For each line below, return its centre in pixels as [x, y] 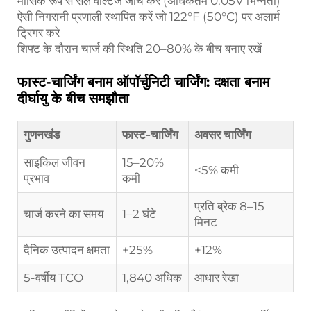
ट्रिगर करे [39, 33]
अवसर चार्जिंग [223, 135]
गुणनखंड [42, 135]
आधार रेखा [217, 278]
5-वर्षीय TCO [53, 278]
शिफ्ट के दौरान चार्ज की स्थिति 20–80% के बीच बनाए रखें [140, 49]
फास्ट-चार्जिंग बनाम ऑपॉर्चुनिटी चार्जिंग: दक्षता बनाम [143, 82]
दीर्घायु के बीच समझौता [73, 99]
